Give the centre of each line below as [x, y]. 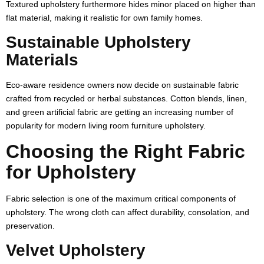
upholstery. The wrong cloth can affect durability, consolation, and [128, 212]
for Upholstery [71, 172]
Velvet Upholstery [76, 250]
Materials [42, 60]
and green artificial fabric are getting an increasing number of [120, 112]
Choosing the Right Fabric [126, 151]
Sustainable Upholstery [98, 42]
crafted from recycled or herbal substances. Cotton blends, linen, [126, 98]
